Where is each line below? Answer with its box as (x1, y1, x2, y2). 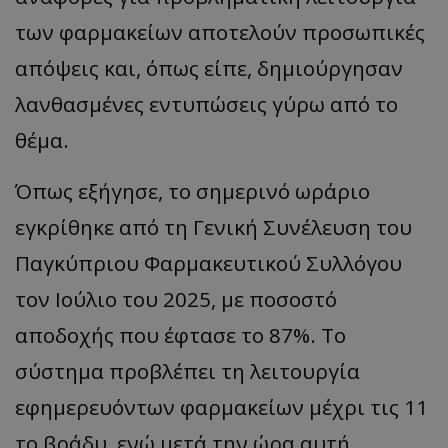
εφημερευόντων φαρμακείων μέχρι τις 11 (15, 393, 428, 422)
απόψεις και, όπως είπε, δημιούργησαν (15, 54, 403, 83)
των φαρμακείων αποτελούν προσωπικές (15, 18, 425, 47)
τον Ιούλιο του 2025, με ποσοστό (15, 285, 337, 314)
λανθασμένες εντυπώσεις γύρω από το (15, 90, 398, 119)
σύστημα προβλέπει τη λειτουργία (15, 357, 360, 386)
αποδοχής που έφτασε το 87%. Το (15, 321, 346, 350)
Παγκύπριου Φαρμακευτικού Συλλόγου (15, 249, 402, 278)
